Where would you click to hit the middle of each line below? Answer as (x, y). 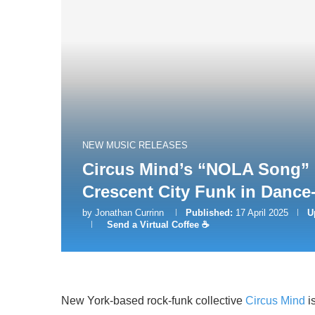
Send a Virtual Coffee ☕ (158, 225)
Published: (209, 213)
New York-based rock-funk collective (153, 301)
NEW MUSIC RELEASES (135, 146)
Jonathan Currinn (129, 213)
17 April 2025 (262, 213)
